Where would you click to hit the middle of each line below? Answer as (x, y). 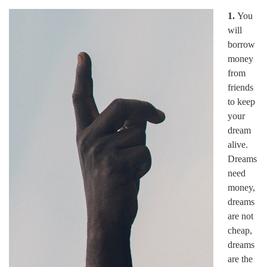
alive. (238, 145)
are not (240, 216)
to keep (241, 102)
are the (240, 259)
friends (240, 87)
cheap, (240, 230)
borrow (241, 44)
